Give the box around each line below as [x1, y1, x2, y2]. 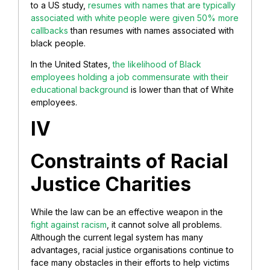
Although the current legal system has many [31, 231, 203, 242]
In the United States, [31, 59, 113, 70]
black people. [31, 37, 86, 48]
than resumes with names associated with [68, 25, 234, 36]
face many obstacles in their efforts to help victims [31, 257, 230, 268]
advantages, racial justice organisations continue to [31, 244, 234, 255]
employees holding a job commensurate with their [31, 72, 228, 83]
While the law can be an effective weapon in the [31, 206, 223, 217]
